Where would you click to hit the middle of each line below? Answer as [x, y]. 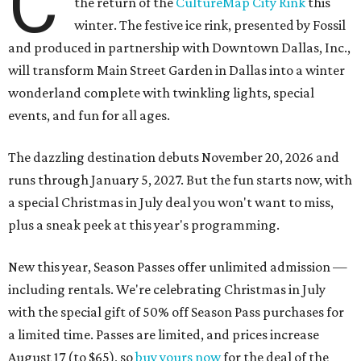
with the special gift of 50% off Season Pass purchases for [176, 312]
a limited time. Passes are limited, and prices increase [164, 335]
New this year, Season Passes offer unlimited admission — [178, 267]
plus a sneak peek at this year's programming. [144, 225]
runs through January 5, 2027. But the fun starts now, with [180, 180]
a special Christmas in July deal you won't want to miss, [171, 203]
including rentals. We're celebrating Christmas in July [167, 290]
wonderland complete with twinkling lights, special [161, 93]
